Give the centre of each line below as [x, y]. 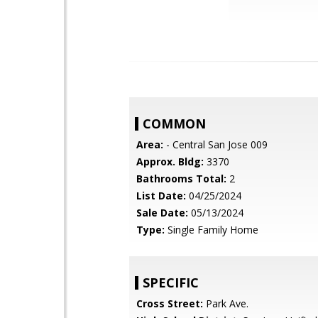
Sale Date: [162, 213]
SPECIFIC [171, 283]
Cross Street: [170, 303]
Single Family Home [212, 230]
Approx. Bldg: [170, 161]
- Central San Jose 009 [215, 144]
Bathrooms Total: [181, 179]
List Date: [161, 196]
